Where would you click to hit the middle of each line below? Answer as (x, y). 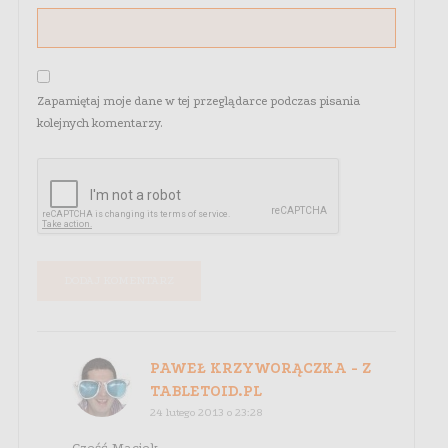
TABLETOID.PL (206, 391)
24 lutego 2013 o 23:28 (207, 413)
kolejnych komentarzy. (100, 123)
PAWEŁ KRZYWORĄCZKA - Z (261, 368)
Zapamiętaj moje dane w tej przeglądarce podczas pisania (198, 101)
